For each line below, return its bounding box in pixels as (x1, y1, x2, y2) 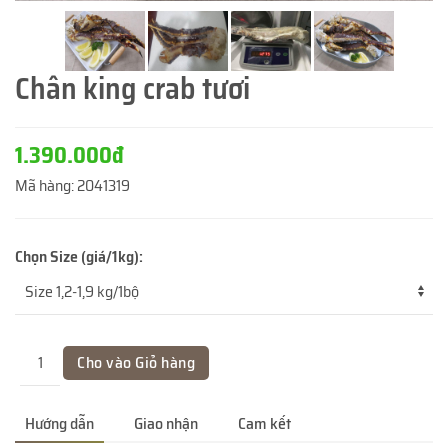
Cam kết (238, 410, 291, 436)
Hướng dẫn (25, 410, 94, 436)
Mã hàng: (15, 172, 74, 198)
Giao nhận (134, 410, 198, 436)
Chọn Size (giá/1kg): (15, 243, 143, 269)
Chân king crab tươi (15, 64, 250, 112)
